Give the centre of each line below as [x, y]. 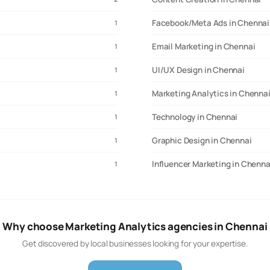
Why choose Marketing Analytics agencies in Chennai [135, 226]
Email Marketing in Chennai [204, 46]
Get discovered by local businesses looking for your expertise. [135, 243]
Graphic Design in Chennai [202, 140]
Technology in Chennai [195, 117]
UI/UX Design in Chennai [198, 70]
